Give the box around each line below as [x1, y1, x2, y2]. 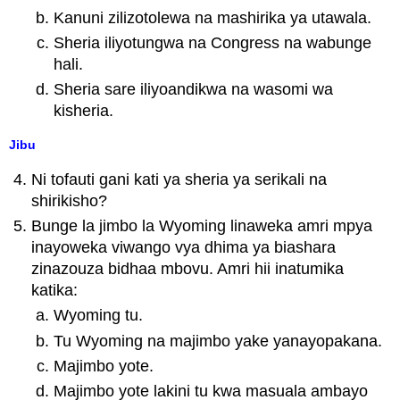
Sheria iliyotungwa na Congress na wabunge [53, 33, 371, 52]
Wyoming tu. [53, 306, 143, 325]
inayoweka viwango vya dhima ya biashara [31, 237, 337, 256]
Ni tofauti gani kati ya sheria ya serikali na [31, 170, 328, 188]
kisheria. [53, 102, 113, 121]
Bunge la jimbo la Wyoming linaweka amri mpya [31, 216, 373, 235]
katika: [31, 280, 79, 299]
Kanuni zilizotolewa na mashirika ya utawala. [53, 8, 371, 27]
